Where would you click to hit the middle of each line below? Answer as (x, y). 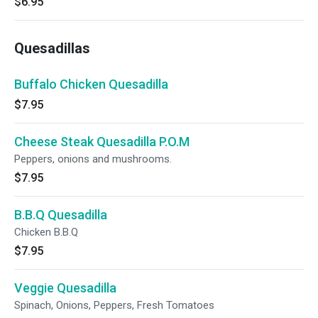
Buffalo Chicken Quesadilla (91, 84)
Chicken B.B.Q (46, 232)
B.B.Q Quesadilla (61, 215)
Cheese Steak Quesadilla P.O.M (102, 142)
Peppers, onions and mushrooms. (93, 159)
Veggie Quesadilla (65, 288)
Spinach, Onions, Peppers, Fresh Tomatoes (114, 305)
